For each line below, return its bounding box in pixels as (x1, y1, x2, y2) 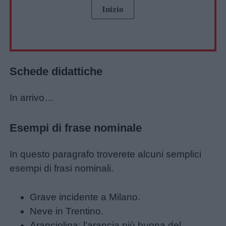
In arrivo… (10, 92, 54, 103)
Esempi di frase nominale (10, 122, 142, 135)
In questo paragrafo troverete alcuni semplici (10, 149, 202, 160)
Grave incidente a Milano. (30, 192, 141, 203)
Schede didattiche (10, 65, 103, 78)
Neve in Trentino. (30, 206, 104, 217)
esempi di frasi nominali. (10, 163, 114, 174)
